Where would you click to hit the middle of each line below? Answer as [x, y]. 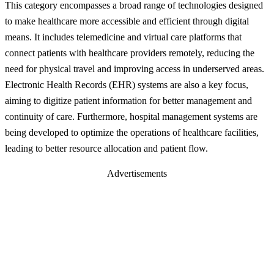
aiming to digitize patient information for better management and [128, 100]
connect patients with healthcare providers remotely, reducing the [130, 53]
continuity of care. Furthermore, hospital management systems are [131, 116]
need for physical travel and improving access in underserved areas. [135, 68]
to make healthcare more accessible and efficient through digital [127, 21]
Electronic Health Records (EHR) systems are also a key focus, [127, 84]
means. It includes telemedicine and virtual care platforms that [123, 37]
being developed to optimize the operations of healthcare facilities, [132, 132]
